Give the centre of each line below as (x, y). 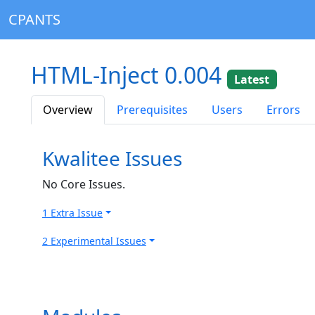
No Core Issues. (84, 184)
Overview (68, 109)
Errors (283, 109)
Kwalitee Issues (112, 158)
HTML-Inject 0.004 (129, 75)
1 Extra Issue (72, 212)
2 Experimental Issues (94, 240)
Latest (252, 79)
